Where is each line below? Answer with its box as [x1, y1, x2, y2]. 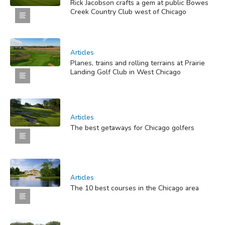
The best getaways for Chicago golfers [70, 123, 194, 133]
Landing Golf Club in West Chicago [70, 67, 181, 77]
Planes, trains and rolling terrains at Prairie [70, 58, 205, 68]
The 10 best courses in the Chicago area [70, 183, 199, 193]
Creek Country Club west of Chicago [70, 7, 186, 17]
